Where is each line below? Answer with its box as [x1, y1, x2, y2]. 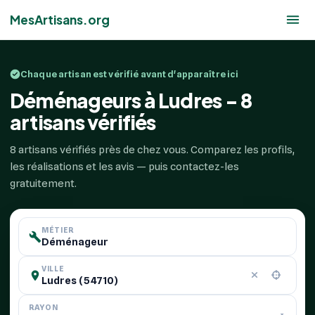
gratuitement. [10, 177, 77, 190]
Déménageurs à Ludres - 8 [10, 88, 252, 112]
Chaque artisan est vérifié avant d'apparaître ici [20, 68, 239, 79]
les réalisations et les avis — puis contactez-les [10, 160, 239, 173]
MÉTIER [41, 225, 74, 235]
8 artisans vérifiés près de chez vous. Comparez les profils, [10, 143, 295, 156]
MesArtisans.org [10, 12, 110, 27]
